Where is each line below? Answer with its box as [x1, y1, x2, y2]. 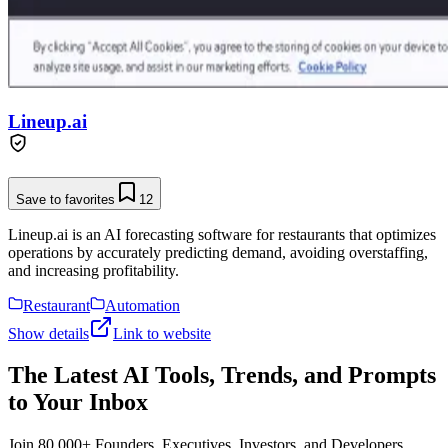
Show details [8, 324, 89, 342]
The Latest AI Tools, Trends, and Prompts [8, 362, 436, 389]
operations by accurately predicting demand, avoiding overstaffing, [8, 243, 428, 261]
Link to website [113, 324, 211, 342]
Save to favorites [16, 191, 115, 207]
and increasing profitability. [8, 261, 179, 279]
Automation [105, 296, 180, 314]
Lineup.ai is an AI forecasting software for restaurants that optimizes [8, 225, 436, 243]
